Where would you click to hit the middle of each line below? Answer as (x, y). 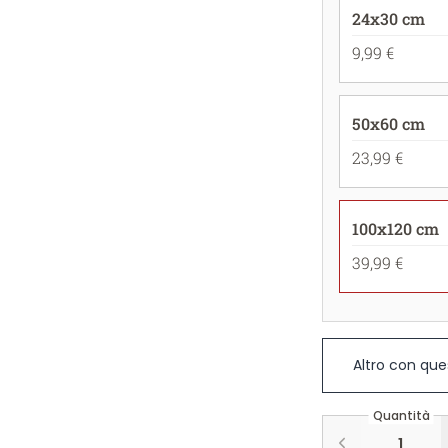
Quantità (401, 416)
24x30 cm (388, 18)
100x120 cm (395, 228)
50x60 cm (388, 123)
